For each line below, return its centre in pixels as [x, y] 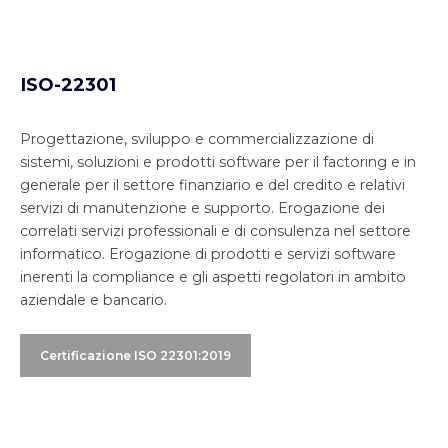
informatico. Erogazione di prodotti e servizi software [208, 254]
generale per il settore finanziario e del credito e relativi [212, 185]
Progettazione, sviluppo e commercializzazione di [197, 139]
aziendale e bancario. [93, 300]
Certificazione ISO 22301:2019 [135, 356]
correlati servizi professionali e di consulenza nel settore [215, 231]
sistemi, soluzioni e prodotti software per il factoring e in [218, 162]
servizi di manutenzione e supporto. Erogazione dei [202, 208]
